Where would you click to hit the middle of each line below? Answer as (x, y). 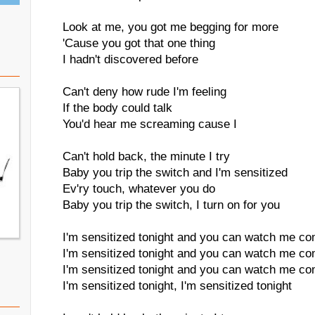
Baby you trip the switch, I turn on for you (171, 205)
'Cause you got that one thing (139, 43)
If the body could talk (117, 108)
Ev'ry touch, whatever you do (139, 189)
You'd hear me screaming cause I (150, 124)
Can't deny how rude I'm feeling (144, 92)
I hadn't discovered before (130, 59)
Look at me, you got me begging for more (171, 27)
